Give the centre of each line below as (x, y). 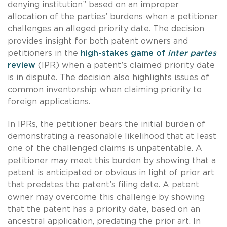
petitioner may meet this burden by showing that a (112, 160)
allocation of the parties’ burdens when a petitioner (113, 16)
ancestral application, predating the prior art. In (104, 221)
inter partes (192, 53)
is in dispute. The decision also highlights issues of (108, 77)
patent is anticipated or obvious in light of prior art (111, 173)
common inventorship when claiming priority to (105, 89)
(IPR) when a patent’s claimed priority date (125, 65)
